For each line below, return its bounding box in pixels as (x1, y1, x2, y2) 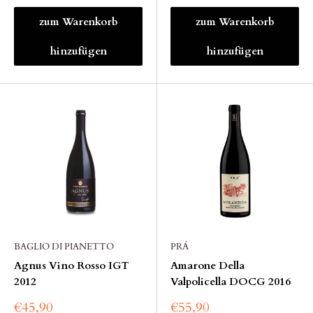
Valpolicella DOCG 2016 (170, 275, 291, 289)
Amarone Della (170, 259, 245, 272)
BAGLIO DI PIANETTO (14, 240, 114, 253)
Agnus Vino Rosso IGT (14, 259, 129, 272)
